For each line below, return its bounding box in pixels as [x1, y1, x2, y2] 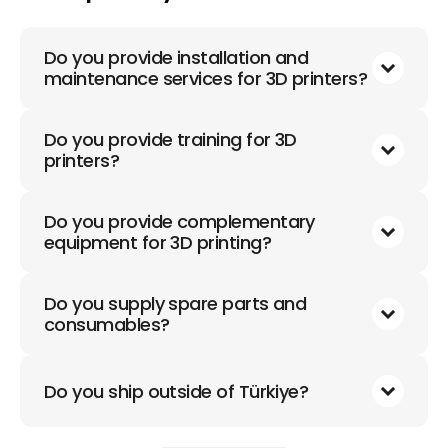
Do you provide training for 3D [44, 127, 297, 152]
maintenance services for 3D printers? [44, 66, 368, 91]
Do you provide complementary [44, 209, 315, 234]
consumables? [44, 312, 170, 337]
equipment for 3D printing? [44, 230, 271, 255]
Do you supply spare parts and [44, 291, 307, 316]
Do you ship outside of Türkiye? [44, 378, 309, 404]
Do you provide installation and [44, 45, 309, 70]
